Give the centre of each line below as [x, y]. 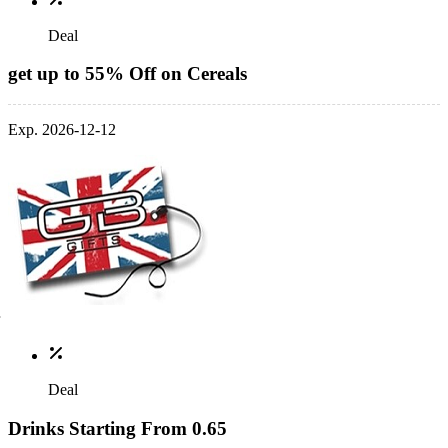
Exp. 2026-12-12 [62, 129]
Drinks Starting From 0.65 [117, 428]
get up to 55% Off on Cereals [127, 74]
